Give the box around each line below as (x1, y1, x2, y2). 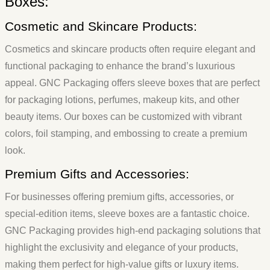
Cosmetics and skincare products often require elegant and (5, 44, 256, 55)
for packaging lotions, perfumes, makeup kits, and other (5, 95, 239, 105)
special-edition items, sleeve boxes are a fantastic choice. (5, 209, 250, 219)
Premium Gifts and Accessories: (5, 167, 189, 181)
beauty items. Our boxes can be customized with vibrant (5, 111, 242, 122)
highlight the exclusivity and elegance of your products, (5, 242, 238, 253)
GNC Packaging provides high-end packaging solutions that (5, 225, 260, 236)
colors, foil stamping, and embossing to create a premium (5, 128, 247, 139)
